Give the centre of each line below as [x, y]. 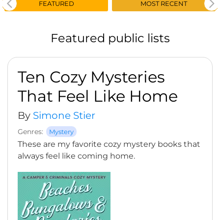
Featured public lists [110, 38]
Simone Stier [64, 115]
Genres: [30, 132]
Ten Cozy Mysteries [91, 77]
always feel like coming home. [76, 156]
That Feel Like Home [98, 96]
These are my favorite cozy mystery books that [109, 144]
